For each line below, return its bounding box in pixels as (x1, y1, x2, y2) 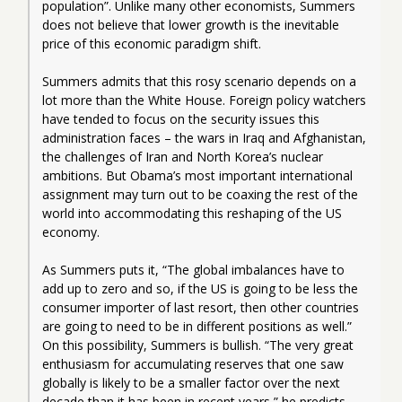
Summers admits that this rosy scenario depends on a (42, 72, 356, 90)
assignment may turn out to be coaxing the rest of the (42, 185, 358, 203)
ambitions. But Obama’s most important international (42, 166, 353, 184)
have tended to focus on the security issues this (42, 109, 319, 127)
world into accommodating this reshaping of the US (42, 204, 342, 222)
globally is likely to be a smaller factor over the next (42, 373, 340, 391)
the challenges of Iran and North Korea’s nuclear (42, 147, 323, 165)
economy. (42, 223, 100, 240)
